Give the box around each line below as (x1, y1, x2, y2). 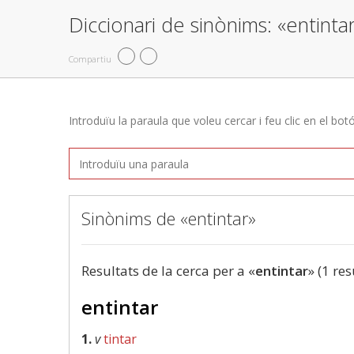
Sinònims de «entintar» (81, 206, 256, 230)
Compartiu (69, 52, 111, 65)
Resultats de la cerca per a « (81, 262, 255, 280)
